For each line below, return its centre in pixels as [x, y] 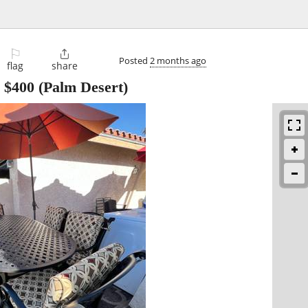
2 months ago [178, 60]
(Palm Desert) [81, 87]
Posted [134, 60]
